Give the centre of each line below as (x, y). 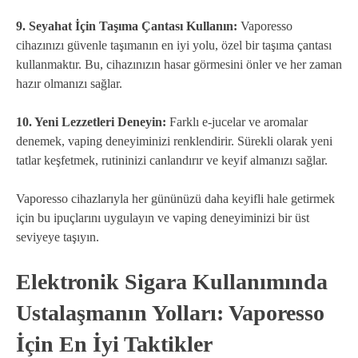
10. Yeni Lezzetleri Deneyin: (91, 121)
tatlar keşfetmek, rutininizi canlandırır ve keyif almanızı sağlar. (172, 160)
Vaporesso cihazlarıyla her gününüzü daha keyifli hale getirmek (175, 198)
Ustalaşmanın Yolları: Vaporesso (170, 312)
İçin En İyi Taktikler (114, 344)
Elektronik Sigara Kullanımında (172, 281)
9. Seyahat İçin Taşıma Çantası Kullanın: (127, 26)
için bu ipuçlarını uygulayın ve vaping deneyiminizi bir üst (163, 217)
